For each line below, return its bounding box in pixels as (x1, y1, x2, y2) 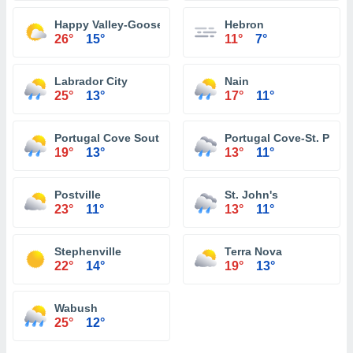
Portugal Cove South (54, 132, 166, 144)
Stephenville (54, 245, 121, 258)
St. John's (225, 188, 278, 201)
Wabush (54, 302, 98, 314)
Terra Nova (225, 245, 282, 258)
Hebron (225, 18, 264, 31)
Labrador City (54, 75, 128, 87)
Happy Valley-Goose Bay (54, 18, 187, 31)
